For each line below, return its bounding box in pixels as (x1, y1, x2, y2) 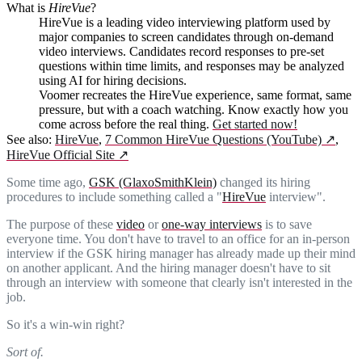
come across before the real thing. (39, 116, 209, 131)
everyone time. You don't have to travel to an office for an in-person (6, 231, 350, 246)
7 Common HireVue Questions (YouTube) (105, 132, 322, 146)
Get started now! (213, 116, 297, 131)
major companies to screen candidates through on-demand (39, 29, 334, 44)
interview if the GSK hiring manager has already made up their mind (6, 246, 356, 260)
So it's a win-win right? (6, 317, 124, 331)
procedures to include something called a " (6, 189, 222, 204)
